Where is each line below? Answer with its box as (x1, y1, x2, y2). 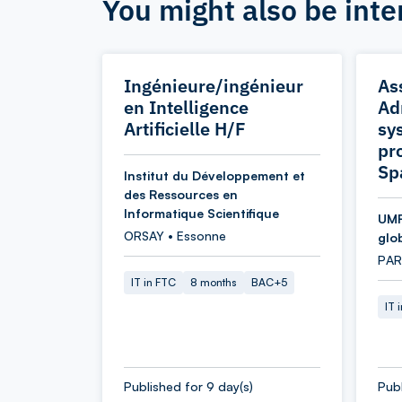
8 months (190, 275, 237, 289)
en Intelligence (124, 95, 249, 119)
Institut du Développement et (124, 168, 305, 183)
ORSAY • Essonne (124, 228, 226, 243)
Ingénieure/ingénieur (124, 74, 303, 98)
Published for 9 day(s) (124, 379, 253, 394)
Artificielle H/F (124, 117, 246, 141)
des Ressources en (124, 187, 238, 202)
